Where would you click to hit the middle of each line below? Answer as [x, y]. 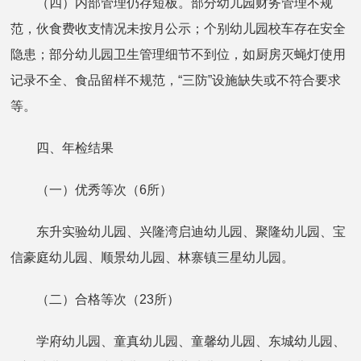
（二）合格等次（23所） [95, 299]
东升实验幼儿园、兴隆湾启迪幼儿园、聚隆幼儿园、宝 [178, 231]
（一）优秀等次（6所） [92, 189]
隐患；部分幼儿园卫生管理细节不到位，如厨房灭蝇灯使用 [178, 54]
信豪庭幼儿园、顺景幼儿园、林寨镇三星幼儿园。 [153, 257]
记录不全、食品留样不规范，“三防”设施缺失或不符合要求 [176, 80]
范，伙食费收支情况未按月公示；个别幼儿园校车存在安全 [178, 28]
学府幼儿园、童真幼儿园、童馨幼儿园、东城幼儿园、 [178, 341]
